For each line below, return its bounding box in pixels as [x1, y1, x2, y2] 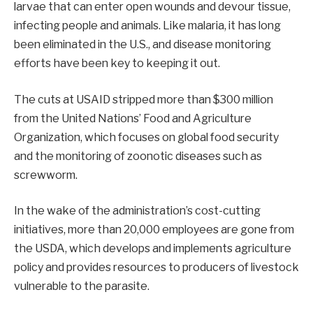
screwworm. [14, 168, 78, 182]
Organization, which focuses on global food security [14, 130, 279, 144]
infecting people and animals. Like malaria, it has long [14, 19, 281, 33]
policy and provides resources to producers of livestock [14, 261, 299, 275]
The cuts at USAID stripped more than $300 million [14, 92, 273, 106]
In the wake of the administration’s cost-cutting [14, 204, 261, 218]
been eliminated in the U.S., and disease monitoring [14, 38, 271, 52]
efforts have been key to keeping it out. [14, 57, 220, 71]
